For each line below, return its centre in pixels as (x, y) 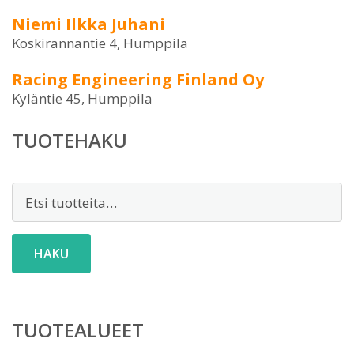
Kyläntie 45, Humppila (82, 98)
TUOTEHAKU (70, 140)
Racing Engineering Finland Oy (138, 79)
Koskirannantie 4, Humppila (100, 43)
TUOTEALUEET (78, 330)
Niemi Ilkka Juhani (88, 24)
